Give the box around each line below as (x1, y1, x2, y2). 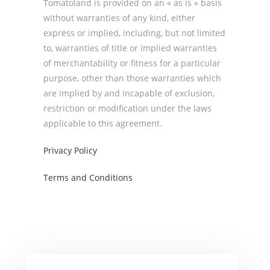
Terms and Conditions (43, 172, 133, 183)
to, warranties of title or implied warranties (43, 42, 218, 54)
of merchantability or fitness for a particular (43, 57, 221, 69)
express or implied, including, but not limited (43, 27, 226, 39)
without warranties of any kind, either (43, 12, 196, 24)
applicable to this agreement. (43, 118, 163, 129)
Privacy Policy (43, 145, 98, 156)
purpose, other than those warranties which (43, 72, 222, 84)
